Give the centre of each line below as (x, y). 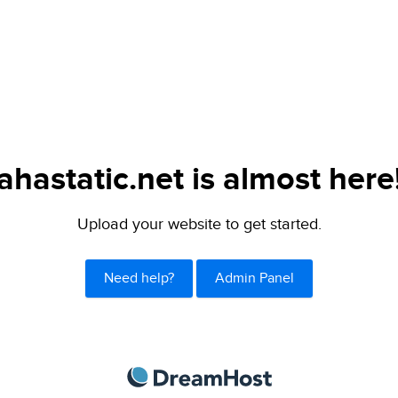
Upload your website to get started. (199, 224)
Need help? (139, 278)
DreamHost (311, 376)
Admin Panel (254, 278)
